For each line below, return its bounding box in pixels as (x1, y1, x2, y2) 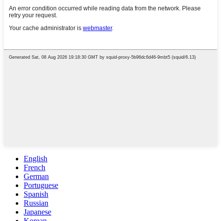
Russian (24, 198, 48, 207)
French (24, 163, 45, 172)
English (24, 154, 47, 163)
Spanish (24, 189, 48, 198)
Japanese (24, 207, 51, 216)
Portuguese (24, 181, 58, 189)
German (24, 172, 49, 181)
